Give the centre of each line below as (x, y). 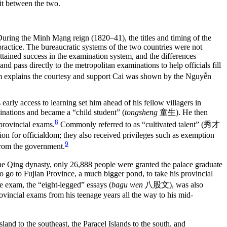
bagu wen (127, 185)
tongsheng (141, 112)
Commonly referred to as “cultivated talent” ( (131, 125)
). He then (192, 112)
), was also (186, 185)
